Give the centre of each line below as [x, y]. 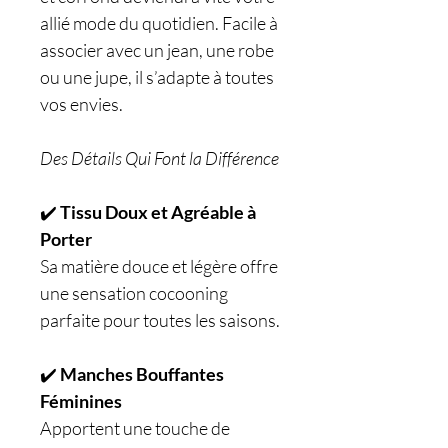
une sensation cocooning [134, 293]
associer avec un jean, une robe [157, 50]
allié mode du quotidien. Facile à [159, 23]
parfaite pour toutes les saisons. [160, 320]
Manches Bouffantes [142, 374]
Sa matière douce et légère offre [159, 266]
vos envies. [81, 104]
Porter [66, 239]
